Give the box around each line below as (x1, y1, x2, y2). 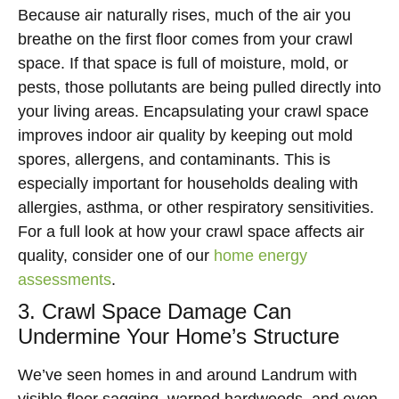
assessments (18, 271, 111, 289)
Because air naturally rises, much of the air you (18, 6, 351, 24)
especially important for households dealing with (18, 175, 358, 192)
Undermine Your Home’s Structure (18, 324, 339, 348)
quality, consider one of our (18, 247, 214, 265)
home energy (214, 247, 307, 265)
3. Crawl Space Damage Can (18, 299, 291, 323)
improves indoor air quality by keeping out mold (18, 126, 353, 144)
